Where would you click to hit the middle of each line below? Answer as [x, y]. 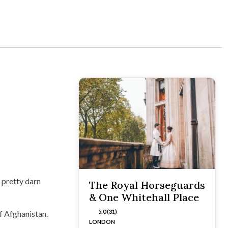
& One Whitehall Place [144, 197]
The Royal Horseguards [147, 185]
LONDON [102, 221]
